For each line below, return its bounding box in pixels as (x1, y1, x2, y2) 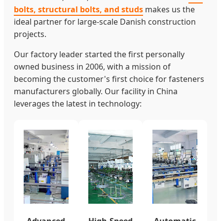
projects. (14, 28, 46, 39)
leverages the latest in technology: (14, 98, 142, 109)
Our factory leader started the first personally (14, 48, 184, 60)
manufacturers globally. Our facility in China (14, 85, 178, 97)
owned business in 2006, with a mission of (14, 61, 171, 72)
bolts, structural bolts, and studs (14, 3, 143, 15)
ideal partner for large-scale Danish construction (14, 16, 196, 27)
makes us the (143, 3, 195, 15)
